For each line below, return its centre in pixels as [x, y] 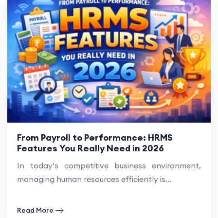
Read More [35, 210]
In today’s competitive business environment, [109, 165]
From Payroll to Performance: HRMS [95, 137]
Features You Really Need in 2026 [91, 148]
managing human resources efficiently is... [94, 179]
